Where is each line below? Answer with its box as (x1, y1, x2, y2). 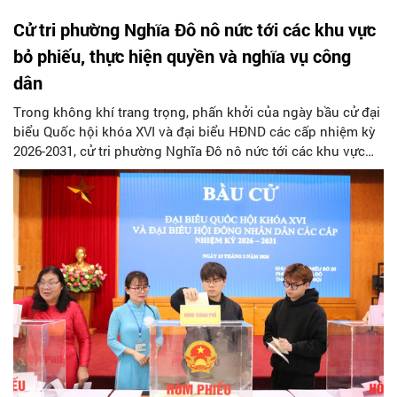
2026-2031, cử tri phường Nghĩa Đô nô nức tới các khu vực (13, 141, 365, 160)
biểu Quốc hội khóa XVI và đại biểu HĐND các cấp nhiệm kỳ (13, 121, 376, 140)
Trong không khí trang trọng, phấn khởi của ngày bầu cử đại (13, 102, 380, 121)
